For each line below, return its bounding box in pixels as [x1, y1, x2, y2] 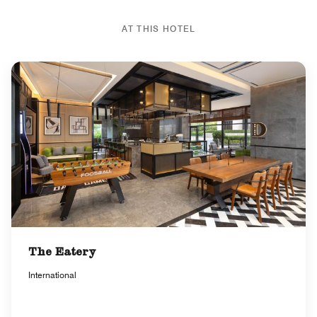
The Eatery [28, 247, 96, 259]
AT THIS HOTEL [121, 23, 196, 34]
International [28, 269, 76, 280]
